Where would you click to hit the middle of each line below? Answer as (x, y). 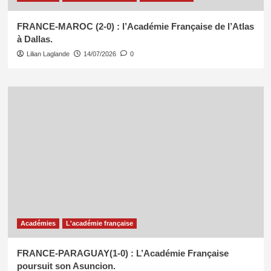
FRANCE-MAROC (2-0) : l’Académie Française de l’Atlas (135, 27)
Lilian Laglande (48, 54)
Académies (38, 224)
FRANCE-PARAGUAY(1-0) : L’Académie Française (122, 253)
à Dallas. (34, 39)
